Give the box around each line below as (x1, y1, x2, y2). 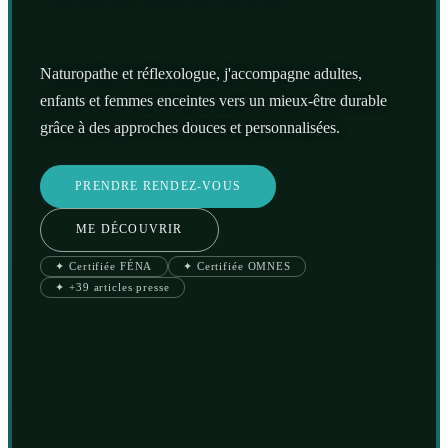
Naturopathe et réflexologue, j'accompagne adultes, (40, 65, 362, 83)
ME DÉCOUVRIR (76, 222, 183, 237)
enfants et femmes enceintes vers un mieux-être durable (40, 92, 387, 110)
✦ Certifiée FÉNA (55, 259, 153, 272)
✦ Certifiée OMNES (183, 259, 291, 272)
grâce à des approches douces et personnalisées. (40, 119, 340, 137)
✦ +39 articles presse (55, 281, 170, 294)
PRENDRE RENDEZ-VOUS (75, 178, 241, 193)
